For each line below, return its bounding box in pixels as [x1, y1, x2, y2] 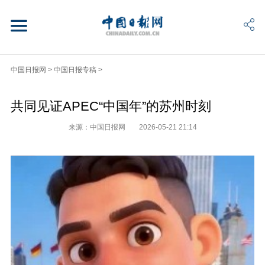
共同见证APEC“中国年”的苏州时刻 [10, 98, 211, 114]
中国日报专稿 [53, 65, 96, 74]
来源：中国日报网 [68, 122, 127, 131]
